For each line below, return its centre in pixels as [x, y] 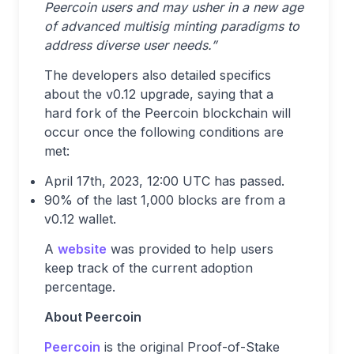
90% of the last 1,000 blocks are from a [165, 200]
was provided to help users [190, 249]
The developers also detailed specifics [158, 75]
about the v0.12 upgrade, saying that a [159, 94]
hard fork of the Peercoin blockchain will [168, 113]
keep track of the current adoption [149, 268]
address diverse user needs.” [130, 45]
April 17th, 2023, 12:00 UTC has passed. [164, 181]
